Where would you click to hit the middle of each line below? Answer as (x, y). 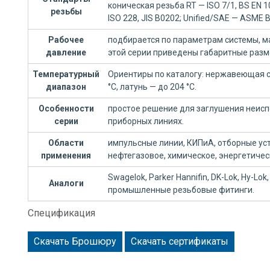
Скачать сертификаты (180, 241)
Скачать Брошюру (75, 241)
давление (66, 52)
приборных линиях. (146, 121)
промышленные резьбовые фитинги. (181, 190)
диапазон (66, 87)
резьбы (66, 11)
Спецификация (61, 213)
